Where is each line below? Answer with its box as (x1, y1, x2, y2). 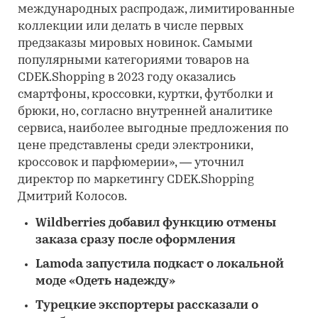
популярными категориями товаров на (18, 54, 249, 67)
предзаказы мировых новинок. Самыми (18, 37, 253, 50)
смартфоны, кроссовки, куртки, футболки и (18, 88, 273, 101)
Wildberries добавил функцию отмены (35, 216, 276, 229)
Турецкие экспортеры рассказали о (35, 299, 258, 312)
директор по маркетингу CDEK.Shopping (18, 173, 254, 186)
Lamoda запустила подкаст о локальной (35, 258, 284, 270)
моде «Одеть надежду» (35, 275, 175, 287)
